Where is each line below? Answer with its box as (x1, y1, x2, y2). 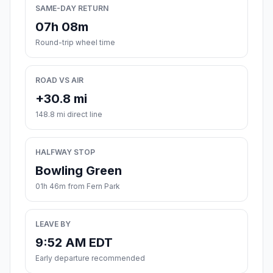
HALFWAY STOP (35, 147, 95, 157)
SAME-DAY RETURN (35, 4, 108, 13)
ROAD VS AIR (35, 76, 83, 85)
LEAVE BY (35, 219, 71, 229)
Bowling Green (35, 163, 122, 179)
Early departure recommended (35, 253, 145, 263)
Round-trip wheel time (35, 38, 115, 48)
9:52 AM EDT (35, 235, 113, 250)
